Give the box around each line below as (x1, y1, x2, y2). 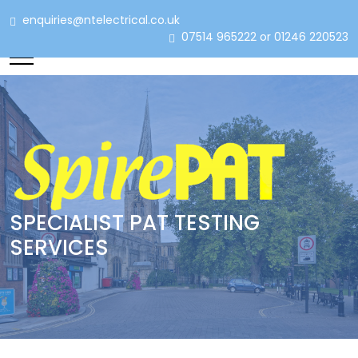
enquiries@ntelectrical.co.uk (22, 12, 247, 28)
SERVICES (10, 233, 109, 262)
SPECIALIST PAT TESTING (10, 209, 260, 237)
